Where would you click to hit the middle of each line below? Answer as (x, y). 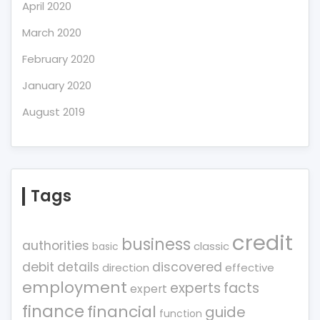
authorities (56, 246)
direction (126, 267)
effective (250, 267)
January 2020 (57, 85)
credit (262, 242)
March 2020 (52, 32)
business (156, 245)
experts (195, 288)
